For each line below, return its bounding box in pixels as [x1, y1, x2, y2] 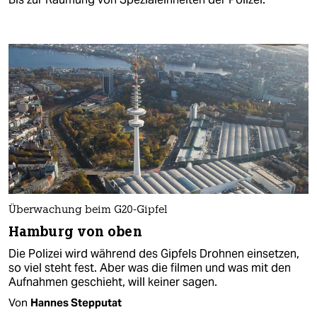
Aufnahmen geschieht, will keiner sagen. [8, 274, 217, 289]
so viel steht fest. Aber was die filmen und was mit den [8, 260, 291, 275]
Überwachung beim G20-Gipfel [8, 204, 168, 216]
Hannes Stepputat [30, 295, 122, 309]
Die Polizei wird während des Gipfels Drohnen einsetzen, [8, 246, 299, 261]
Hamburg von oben [8, 222, 142, 241]
